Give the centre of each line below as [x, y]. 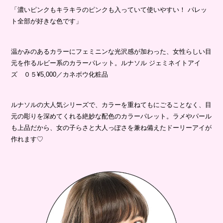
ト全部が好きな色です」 [47, 21]
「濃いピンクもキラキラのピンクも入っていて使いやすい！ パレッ [109, 10]
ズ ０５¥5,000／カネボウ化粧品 [60, 75]
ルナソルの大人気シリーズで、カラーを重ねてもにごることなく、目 [111, 105]
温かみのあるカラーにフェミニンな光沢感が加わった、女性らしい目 [111, 52]
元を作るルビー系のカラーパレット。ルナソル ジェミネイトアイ [106, 63]
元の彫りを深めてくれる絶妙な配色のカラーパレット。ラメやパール [111, 116]
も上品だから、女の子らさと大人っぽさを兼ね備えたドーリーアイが [111, 128]
